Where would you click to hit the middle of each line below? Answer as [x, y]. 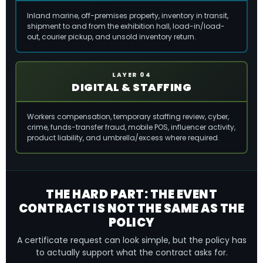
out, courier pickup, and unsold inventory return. [112, 37]
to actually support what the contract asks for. [131, 252]
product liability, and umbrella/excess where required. [123, 138]
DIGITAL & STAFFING [131, 87]
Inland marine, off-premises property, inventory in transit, [128, 16]
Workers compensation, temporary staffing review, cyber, [128, 117]
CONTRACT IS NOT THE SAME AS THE [131, 208]
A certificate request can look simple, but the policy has [131, 240]
